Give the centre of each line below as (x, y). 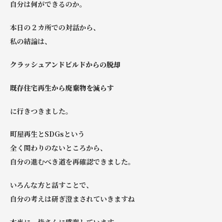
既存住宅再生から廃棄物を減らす (62, 87)
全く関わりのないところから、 (58, 148)
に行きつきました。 (41, 111)
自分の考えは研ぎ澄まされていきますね (72, 199)
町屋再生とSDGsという (47, 134)
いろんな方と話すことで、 (52, 185)
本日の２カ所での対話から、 (55, 28)
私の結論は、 (31, 41)
